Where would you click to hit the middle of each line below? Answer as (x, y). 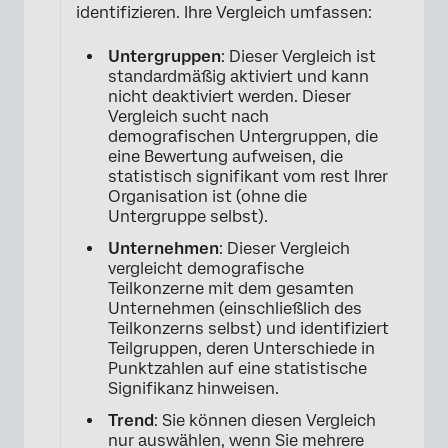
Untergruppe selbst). (188, 216)
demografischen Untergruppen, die (243, 136)
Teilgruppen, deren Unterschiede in (241, 348)
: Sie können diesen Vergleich (265, 420)
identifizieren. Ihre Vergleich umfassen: (224, 12)
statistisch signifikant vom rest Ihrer (248, 176)
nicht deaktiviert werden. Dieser (229, 96)
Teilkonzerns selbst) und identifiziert (248, 328)
